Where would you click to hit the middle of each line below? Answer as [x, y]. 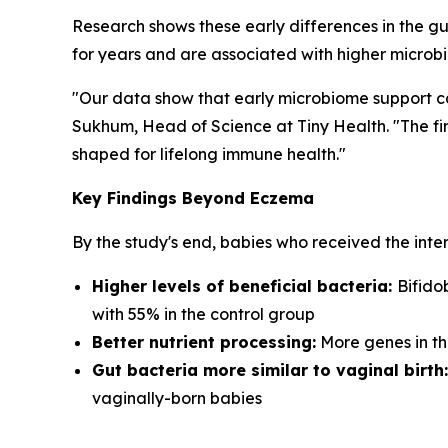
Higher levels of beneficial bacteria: [244, 286]
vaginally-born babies [177, 398]
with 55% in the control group [203, 314]
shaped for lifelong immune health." [209, 154]
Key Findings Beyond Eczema [193, 198]
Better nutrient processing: [204, 342]
